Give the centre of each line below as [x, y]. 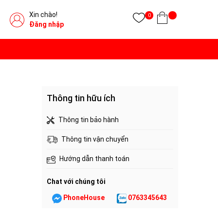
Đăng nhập [46, 24]
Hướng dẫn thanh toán [94, 159]
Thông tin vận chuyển [95, 139]
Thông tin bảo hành [89, 120]
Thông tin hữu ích [81, 98]
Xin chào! [43, 15]
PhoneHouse [84, 198]
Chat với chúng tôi [76, 182]
